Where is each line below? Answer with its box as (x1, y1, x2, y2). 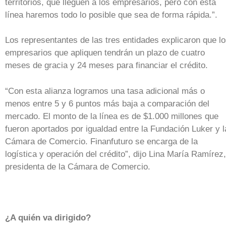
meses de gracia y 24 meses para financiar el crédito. (5, 61, 208, 71)
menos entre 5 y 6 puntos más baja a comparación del (5, 98, 209, 108)
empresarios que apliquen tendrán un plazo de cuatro (5, 48, 205, 58)
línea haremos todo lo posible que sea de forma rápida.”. (5, 10, 217, 20)
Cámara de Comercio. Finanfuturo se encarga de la (5, 136, 198, 146)
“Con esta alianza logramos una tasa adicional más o (5, 86, 205, 96)
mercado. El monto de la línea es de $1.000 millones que (5, 111, 218, 121)
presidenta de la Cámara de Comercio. (5, 161, 150, 172)
